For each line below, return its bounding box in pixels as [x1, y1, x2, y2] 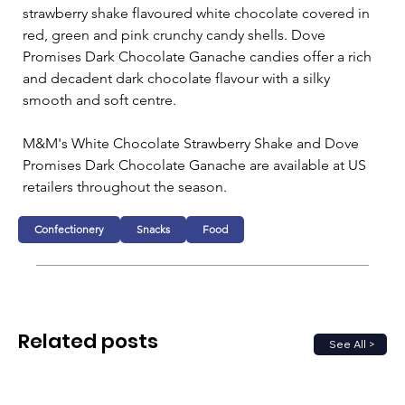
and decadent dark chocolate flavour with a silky [23, 69, 334, 87]
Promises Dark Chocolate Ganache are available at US [23, 155, 370, 174]
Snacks [137, 221, 171, 236]
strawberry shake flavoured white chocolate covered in [23, 4, 373, 22]
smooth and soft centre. [23, 90, 176, 108]
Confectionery [34, 221, 105, 236]
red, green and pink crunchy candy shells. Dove [23, 25, 329, 43]
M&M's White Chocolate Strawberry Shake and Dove [23, 134, 363, 152]
